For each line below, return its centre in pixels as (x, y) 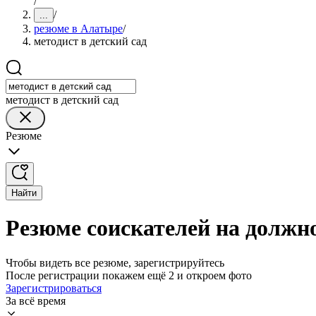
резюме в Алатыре (78, 29)
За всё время (36, 300)
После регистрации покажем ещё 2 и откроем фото (129, 275)
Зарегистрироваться (54, 288)
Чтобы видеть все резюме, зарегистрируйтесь (115, 262)
